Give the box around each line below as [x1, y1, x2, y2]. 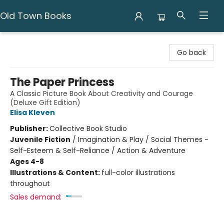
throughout [10, 178, 50, 188]
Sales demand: [10, 192, 61, 202]
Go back [177, 47, 206, 57]
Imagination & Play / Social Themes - [78, 134, 208, 144]
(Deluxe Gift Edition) [10, 97, 80, 107]
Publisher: [10, 123, 49, 133]
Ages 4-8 [10, 156, 44, 166]
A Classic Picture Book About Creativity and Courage [10, 88, 193, 98]
